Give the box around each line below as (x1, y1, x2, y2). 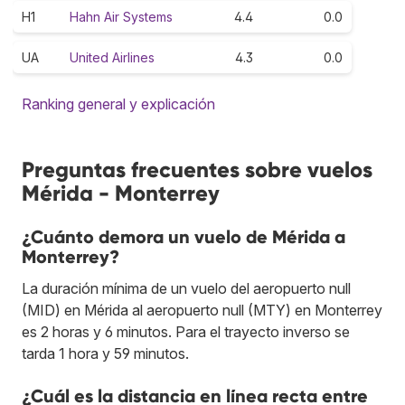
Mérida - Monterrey (22, 179, 220, 206)
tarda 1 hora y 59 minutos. (22, 344, 189, 363)
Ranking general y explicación (22, 94, 215, 113)
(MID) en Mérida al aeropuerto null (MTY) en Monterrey (22, 300, 382, 319)
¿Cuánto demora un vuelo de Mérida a (22, 225, 345, 248)
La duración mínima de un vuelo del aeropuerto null (22, 278, 351, 297)
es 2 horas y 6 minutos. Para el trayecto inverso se (22, 322, 350, 341)
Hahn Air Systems (70, 8, 173, 24)
